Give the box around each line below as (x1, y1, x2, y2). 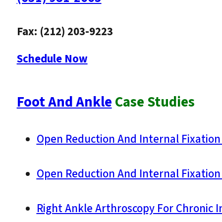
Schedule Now (16, 51, 88, 67)
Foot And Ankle (16, 92, 112, 113)
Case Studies (111, 92, 195, 113)
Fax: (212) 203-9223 (16, 24, 113, 40)
